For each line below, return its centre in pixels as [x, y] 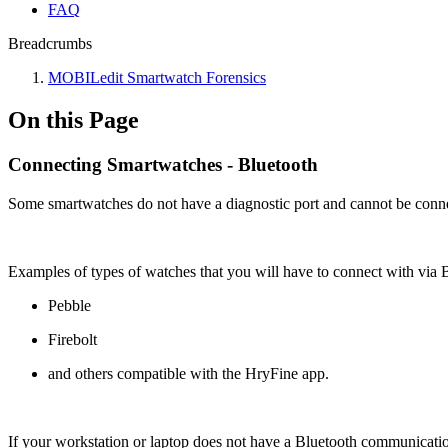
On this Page [73, 119]
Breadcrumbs [50, 43]
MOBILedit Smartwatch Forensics [157, 77]
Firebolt [72, 339]
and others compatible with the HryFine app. [188, 373]
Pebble [69, 305]
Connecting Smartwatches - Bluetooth [163, 164]
